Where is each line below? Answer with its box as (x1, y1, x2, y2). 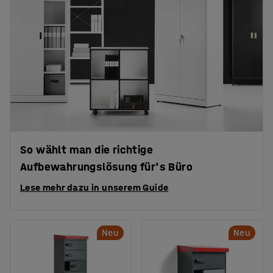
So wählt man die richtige (20, 143, 153, 157)
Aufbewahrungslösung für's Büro (20, 160, 193, 174)
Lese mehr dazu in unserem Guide (20, 181, 169, 193)
